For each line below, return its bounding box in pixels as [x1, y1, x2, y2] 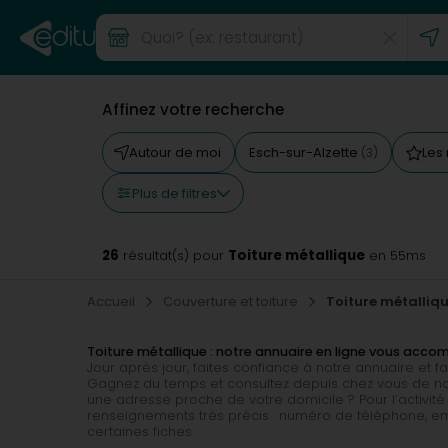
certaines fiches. [87, 423, 194, 440]
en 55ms [365, 247, 426, 264]
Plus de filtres [132, 183, 217, 203]
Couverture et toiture [163, 292, 301, 311]
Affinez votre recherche [102, 99, 284, 120]
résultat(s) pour [119, 247, 228, 264]
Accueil [87, 292, 138, 311]
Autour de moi [129, 143, 221, 162]
